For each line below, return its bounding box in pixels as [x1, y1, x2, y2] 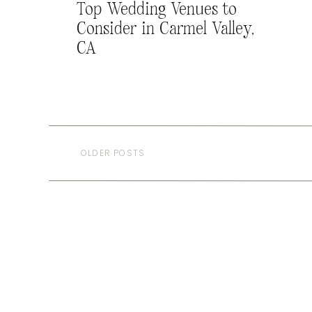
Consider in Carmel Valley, [77, 21, 255, 38]
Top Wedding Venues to [77, 1, 237, 18]
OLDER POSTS [81, 147, 146, 159]
